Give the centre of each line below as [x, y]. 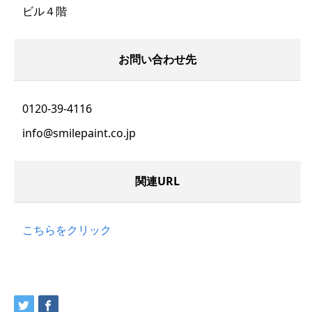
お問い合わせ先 [158, 60]
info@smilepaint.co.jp [79, 133]
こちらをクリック [67, 230]
